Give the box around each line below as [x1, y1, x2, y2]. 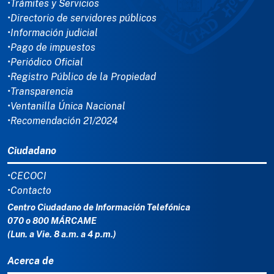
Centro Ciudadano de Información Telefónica [7, 202, 190, 213]
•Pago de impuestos [7, 42, 95, 54]
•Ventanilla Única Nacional [7, 100, 125, 113]
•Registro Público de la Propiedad [7, 71, 156, 83]
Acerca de [7, 255, 54, 267]
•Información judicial [7, 27, 98, 39]
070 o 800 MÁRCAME [7, 215, 97, 226]
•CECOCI [7, 170, 46, 182]
